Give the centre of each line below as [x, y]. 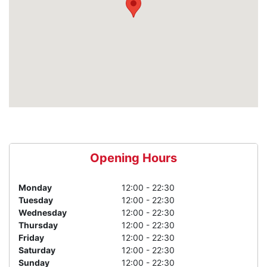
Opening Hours [133, 158]
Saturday [37, 250]
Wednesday [43, 213]
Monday [35, 188]
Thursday [38, 225]
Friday [31, 238]
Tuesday [36, 200]
